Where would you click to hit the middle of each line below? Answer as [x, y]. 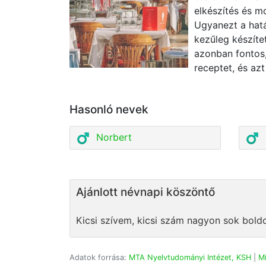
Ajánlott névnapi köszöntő [145, 192]
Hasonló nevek [109, 110]
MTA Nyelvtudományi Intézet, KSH [190, 257]
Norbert [114, 137]
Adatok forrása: [99, 257]
